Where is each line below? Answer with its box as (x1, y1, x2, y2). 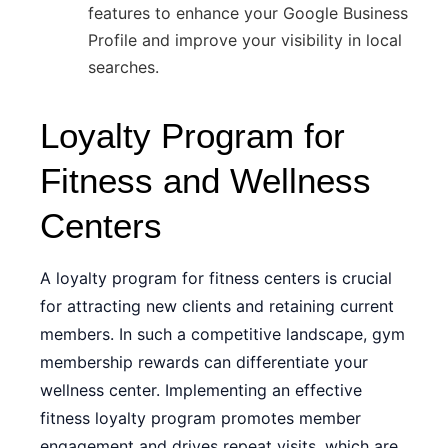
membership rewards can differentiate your (40, 352, 368, 372)
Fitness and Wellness (40, 161, 371, 200)
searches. (88, 57, 159, 77)
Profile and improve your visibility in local (88, 30, 402, 50)
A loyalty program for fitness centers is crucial (40, 268, 392, 288)
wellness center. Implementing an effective (40, 380, 362, 400)
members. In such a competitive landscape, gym (40, 324, 405, 344)
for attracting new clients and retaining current (40, 296, 394, 316)
